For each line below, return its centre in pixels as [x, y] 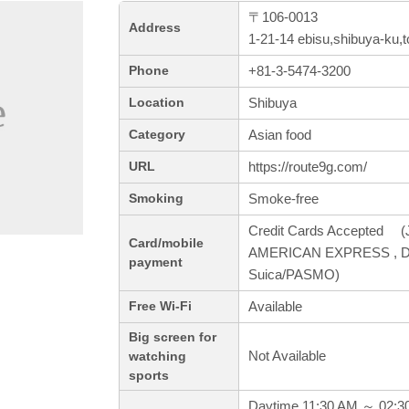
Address [155, 28]
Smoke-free [283, 199]
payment [156, 263]
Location [157, 103]
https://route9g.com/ [308, 167]
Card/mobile [166, 244]
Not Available [287, 356]
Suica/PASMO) [294, 275]
